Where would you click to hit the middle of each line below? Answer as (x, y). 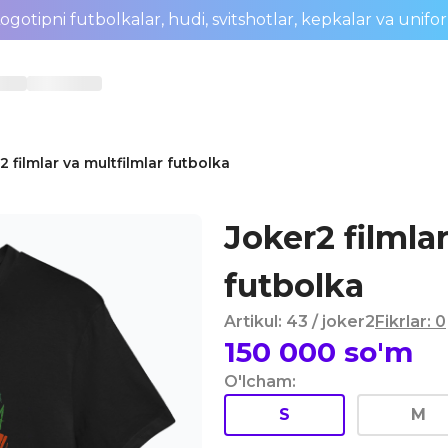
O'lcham (258, 381)
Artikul (251, 321)
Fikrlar (401, 321)
